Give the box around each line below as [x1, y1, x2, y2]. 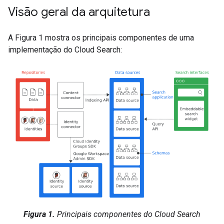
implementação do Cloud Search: [8, 45, 122, 54]
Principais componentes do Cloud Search [55, 209, 200, 219]
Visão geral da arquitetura [8, 4, 150, 19]
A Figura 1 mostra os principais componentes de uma [8, 33, 194, 42]
